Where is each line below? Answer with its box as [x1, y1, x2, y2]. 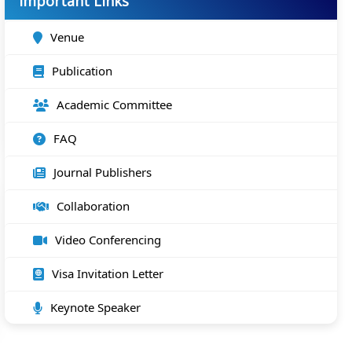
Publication [52, 63, 113, 79]
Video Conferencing [55, 232, 162, 247]
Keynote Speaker [50, 299, 141, 315]
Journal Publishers [53, 164, 152, 180]
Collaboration [57, 198, 130, 214]
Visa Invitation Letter [52, 266, 164, 281]
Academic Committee [57, 97, 173, 112]
